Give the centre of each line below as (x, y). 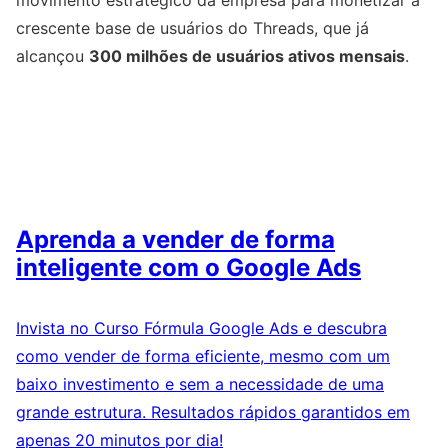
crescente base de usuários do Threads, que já (192, 27)
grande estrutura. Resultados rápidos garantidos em (213, 411)
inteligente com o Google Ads (188, 267)
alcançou (52, 55)
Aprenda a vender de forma (175, 239)
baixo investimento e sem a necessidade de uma (200, 383)
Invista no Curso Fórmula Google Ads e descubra (201, 327)
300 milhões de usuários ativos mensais (247, 55)
